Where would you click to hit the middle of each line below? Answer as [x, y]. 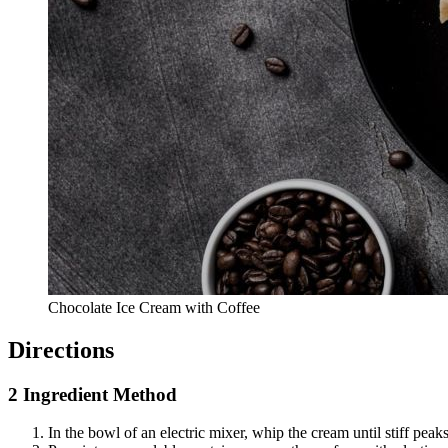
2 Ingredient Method [92, 394]
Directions [61, 349]
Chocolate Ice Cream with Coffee [154, 307]
